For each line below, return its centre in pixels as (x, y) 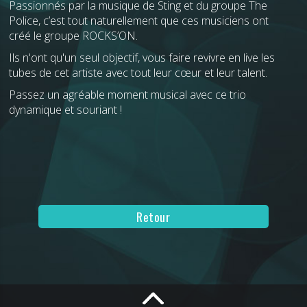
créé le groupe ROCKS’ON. (74, 35)
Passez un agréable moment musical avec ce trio (128, 94)
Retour (153, 216)
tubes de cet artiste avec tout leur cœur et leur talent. (138, 72)
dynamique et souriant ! (67, 109)
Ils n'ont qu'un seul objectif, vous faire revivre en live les (142, 57)
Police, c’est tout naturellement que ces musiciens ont (139, 20)
